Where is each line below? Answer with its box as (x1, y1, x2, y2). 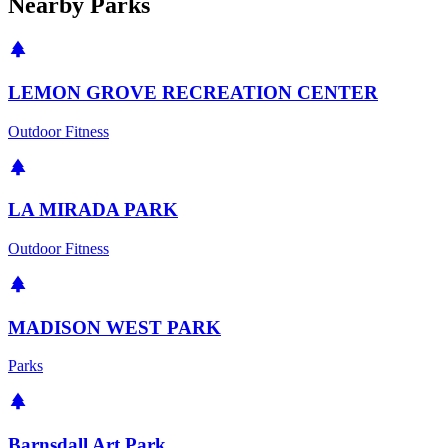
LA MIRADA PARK (8, 199, 178, 221)
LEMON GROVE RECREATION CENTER (8, 81, 378, 103)
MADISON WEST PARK (8, 316, 221, 338)
